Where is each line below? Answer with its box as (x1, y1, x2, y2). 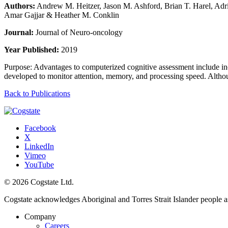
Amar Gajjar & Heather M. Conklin (4, 10, 119, 19)
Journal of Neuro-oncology (34, 27, 123, 37)
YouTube (24, 160, 54, 169)
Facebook (24, 123, 56, 132)
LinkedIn (24, 141, 54, 151)
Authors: (4, 1, 35, 10)
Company (24, 212, 56, 221)
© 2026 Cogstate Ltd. (4, 177, 74, 186)
